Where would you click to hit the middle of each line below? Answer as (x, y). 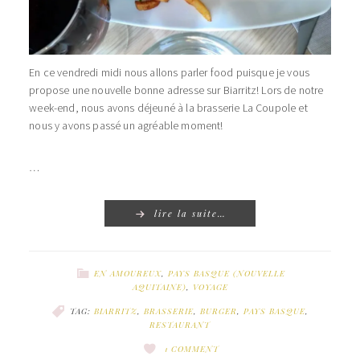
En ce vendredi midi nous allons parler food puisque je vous (170, 72)
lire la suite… (190, 213)
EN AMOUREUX (127, 273)
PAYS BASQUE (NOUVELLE (226, 273)
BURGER (219, 311)
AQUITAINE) (159, 286)
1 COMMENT (192, 348)
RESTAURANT (180, 324)
